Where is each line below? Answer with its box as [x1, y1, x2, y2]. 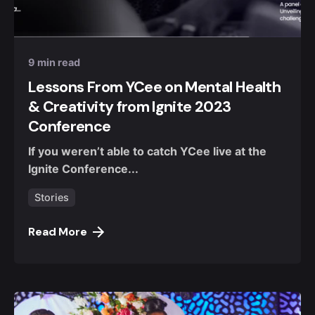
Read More [28, 224, 87, 239]
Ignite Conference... [28, 162, 139, 176]
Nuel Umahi [73, 11, 131, 23]
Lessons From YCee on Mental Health [28, 77, 281, 97]
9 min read [28, 56, 80, 69]
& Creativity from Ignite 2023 [28, 96, 231, 117]
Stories [34, 191, 69, 204]
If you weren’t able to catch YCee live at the [28, 144, 266, 159]
